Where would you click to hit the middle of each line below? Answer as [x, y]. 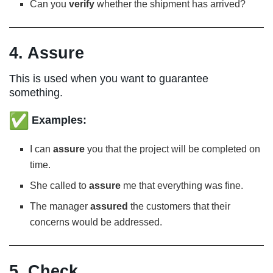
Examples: [59, 120]
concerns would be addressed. [96, 222]
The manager [60, 207]
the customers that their [179, 207]
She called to [60, 186]
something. [36, 93]
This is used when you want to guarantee [109, 79]
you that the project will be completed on [173, 149]
